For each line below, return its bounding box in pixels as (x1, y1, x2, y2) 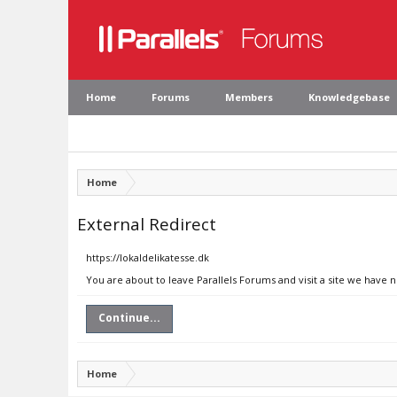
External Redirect (77, 213, 216, 235)
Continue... (98, 310, 160, 325)
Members (225, 90, 273, 104)
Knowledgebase (308, 90, 390, 104)
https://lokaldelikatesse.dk (86, 251, 209, 264)
